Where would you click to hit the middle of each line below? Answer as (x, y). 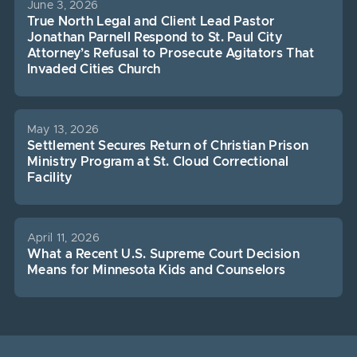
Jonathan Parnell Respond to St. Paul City (155, 37)
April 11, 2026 (63, 238)
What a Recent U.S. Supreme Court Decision (163, 254)
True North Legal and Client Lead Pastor (151, 22)
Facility (49, 178)
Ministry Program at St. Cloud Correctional (158, 162)
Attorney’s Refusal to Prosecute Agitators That (171, 53)
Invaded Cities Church (94, 69)
